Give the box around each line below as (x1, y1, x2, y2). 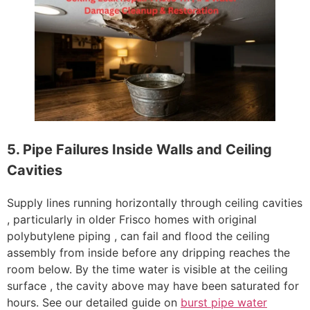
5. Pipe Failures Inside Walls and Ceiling (7, 140, 272, 158)
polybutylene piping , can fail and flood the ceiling (7, 228, 270, 243)
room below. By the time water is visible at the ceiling (7, 262, 288, 276)
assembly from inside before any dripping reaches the (7, 245, 290, 259)
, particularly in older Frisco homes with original (7, 212, 257, 226)
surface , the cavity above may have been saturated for (7, 278, 299, 293)
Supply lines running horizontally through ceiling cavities (7, 195, 302, 210)
